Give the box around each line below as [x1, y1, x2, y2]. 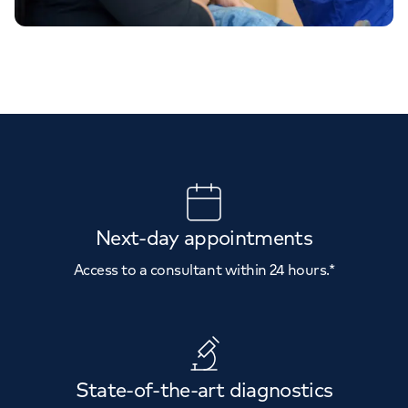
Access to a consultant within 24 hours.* [73, 260, 335, 279]
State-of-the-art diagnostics [75, 376, 333, 403]
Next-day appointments [95, 224, 313, 250]
